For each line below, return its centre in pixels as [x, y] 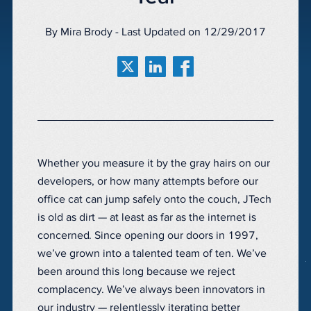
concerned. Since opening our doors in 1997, [148, 236]
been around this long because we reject [136, 272]
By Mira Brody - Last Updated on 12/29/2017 [155, 32]
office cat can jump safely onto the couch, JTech [154, 200]
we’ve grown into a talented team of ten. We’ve [152, 254]
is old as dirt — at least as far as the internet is [147, 218]
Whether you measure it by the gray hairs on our [154, 163]
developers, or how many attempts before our [148, 182]
